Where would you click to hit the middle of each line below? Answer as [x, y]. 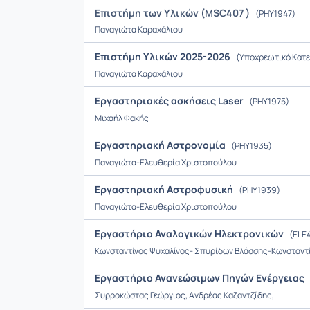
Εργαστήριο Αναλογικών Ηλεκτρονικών [190, 234]
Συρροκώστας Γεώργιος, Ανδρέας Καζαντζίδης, [184, 295]
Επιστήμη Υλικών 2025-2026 [164, 56]
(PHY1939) [259, 190]
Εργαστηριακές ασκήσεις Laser [170, 101]
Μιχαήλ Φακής [122, 118]
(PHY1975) [268, 101]
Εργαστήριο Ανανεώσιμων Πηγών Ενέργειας [201, 278]
